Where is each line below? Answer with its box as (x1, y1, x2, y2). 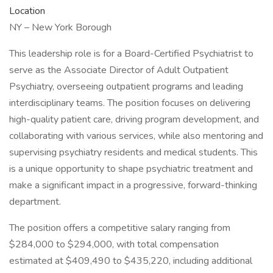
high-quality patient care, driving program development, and (9, 113, 259, 126)
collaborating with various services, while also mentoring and (9, 129, 263, 143)
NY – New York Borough (9, 21, 112, 34)
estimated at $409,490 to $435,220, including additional (9, 254, 252, 268)
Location (9, 4, 45, 18)
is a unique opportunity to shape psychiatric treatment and (9, 162, 253, 175)
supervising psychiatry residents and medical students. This (9, 146, 258, 159)
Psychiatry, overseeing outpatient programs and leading (9, 80, 243, 93)
